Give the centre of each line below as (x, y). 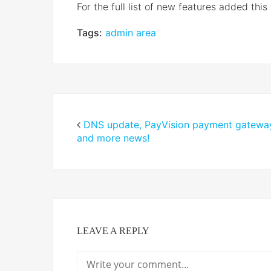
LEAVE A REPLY (113, 230)
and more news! (113, 138)
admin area (131, 32)
